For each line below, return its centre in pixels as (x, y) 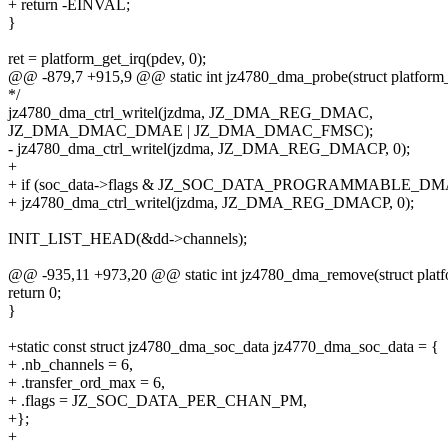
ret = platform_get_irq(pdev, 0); (107, 59)
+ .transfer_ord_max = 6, (86, 383)
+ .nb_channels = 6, (70, 365)
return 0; (34, 293)
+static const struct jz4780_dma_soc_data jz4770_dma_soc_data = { (223, 347)
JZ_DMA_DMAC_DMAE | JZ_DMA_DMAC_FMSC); (190, 131)
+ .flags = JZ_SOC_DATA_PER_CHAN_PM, (157, 401)
